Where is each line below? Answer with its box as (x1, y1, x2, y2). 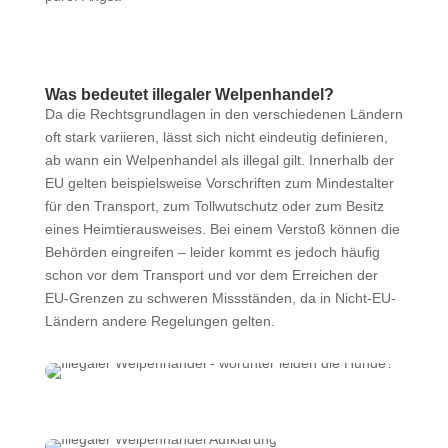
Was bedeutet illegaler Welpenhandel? (44, 86, 334, 104)
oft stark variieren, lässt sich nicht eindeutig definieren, (44, 129, 388, 146)
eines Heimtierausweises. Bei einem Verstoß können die (44, 221, 400, 238)
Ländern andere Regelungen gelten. (44, 313, 275, 330)
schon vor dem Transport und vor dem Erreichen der (44, 267, 378, 284)
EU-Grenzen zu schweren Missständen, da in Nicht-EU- (44, 290, 396, 307)
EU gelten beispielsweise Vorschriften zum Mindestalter (44, 175, 394, 192)
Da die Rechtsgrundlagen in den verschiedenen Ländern (44, 106, 403, 123)
